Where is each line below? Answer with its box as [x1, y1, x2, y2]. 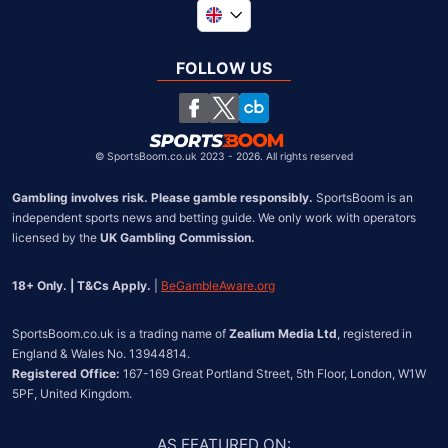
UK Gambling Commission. [100, 229, 255, 245]
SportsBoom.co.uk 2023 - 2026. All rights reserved [107, 149, 353, 162]
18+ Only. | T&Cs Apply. [12, 277, 151, 293]
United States [218, 81, 321, 101]
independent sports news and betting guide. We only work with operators [12, 209, 416, 225]
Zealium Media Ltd [229, 325, 337, 341]
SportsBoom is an [313, 189, 413, 205]
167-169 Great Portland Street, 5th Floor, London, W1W [120, 365, 426, 381]
